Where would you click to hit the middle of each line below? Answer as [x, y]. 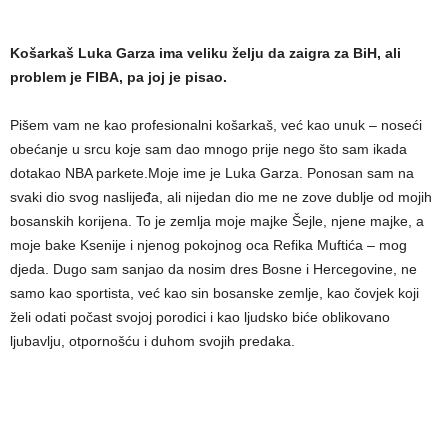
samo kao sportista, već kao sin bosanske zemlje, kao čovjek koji [214, 293]
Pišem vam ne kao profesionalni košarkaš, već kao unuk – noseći [216, 125]
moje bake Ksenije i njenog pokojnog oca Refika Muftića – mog [208, 245]
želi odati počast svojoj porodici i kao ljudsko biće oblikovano [200, 317]
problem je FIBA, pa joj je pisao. [118, 77]
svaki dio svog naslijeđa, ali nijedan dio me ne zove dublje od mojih [221, 197]
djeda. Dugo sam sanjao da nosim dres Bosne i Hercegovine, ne [213, 269]
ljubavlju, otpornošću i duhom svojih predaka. [152, 341]
